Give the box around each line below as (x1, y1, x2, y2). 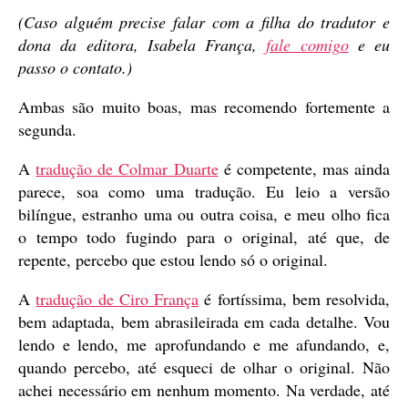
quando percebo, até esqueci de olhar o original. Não (18, 355, 390, 378)
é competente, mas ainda (218, 157, 390, 179)
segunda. (18, 117, 76, 140)
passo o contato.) (18, 56, 132, 78)
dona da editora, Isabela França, (18, 33, 267, 56)
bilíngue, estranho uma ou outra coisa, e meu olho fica (18, 202, 390, 225)
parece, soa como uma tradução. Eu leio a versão (18, 179, 390, 202)
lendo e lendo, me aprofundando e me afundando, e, (18, 332, 390, 355)
